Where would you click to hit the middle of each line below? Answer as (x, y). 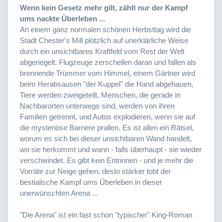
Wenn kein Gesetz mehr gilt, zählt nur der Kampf (104, 7)
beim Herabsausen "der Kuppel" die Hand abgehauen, (107, 84)
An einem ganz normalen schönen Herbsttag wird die (105, 29)
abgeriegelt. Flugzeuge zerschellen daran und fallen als (108, 62)
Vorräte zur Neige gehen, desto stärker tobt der (95, 171)
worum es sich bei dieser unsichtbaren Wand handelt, (106, 138)
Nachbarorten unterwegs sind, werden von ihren (97, 106)
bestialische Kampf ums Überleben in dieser (91, 182)
